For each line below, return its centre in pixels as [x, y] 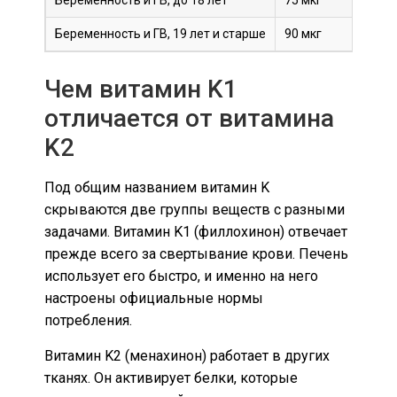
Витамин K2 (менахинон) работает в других [187, 355]
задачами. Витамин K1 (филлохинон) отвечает [196, 232]
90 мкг [303, 34]
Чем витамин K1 [141, 90]
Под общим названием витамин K [157, 188]
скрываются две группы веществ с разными [195, 210]
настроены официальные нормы [154, 299]
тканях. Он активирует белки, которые [171, 378]
